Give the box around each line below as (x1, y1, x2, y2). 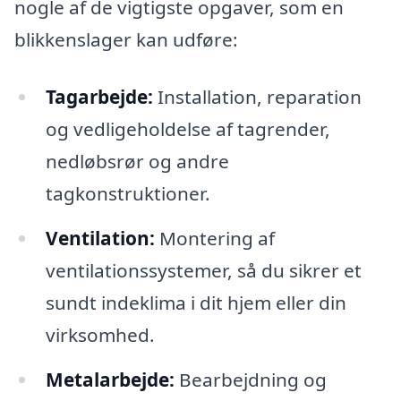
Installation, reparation (152, 84, 362, 110)
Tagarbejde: (45, 84, 153, 110)
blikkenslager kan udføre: (14, 27, 238, 53)
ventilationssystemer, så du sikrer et (45, 258, 362, 284)
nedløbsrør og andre (45, 149, 229, 175)
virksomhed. (45, 322, 155, 348)
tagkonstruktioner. (45, 181, 210, 207)
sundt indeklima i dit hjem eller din (45, 290, 346, 316)
